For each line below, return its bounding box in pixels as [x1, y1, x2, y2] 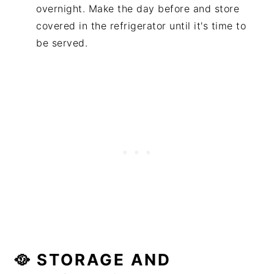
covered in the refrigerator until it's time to [36, 19, 246, 32]
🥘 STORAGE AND [13, 250, 172, 269]
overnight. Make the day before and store [36, 2, 240, 15]
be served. [36, 36, 88, 49]
